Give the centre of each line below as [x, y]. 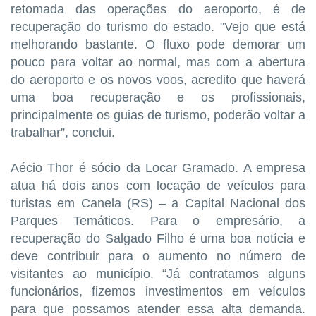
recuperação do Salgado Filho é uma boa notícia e [158, 239]
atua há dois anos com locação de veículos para [158, 186]
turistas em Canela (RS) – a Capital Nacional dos [158, 203]
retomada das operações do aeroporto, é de [158, 10]
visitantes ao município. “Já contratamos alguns [158, 274]
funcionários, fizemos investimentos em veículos [158, 292]
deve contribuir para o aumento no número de [158, 256]
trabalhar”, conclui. [63, 133]
